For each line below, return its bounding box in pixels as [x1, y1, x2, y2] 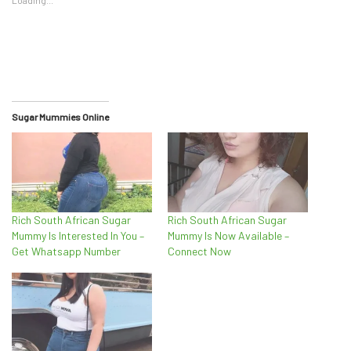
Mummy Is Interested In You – [12, 229, 144, 243]
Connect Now [168, 244, 231, 259]
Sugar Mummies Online [12, 110, 109, 122]
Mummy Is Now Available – [168, 229, 289, 243]
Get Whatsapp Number [12, 244, 121, 259]
